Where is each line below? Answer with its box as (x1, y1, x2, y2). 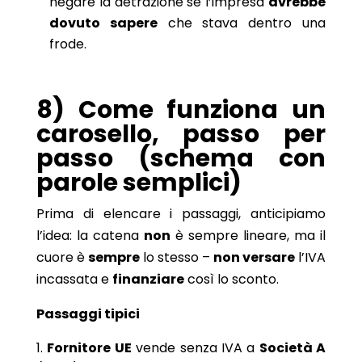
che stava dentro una (157, 13, 326, 32)
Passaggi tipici (36, 304, 140, 323)
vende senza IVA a (131, 338, 259, 357)
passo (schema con (36, 141, 326, 175)
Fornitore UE (47, 338, 132, 357)
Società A (259, 338, 326, 357)
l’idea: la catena (36, 225, 144, 245)
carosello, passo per (36, 116, 326, 151)
